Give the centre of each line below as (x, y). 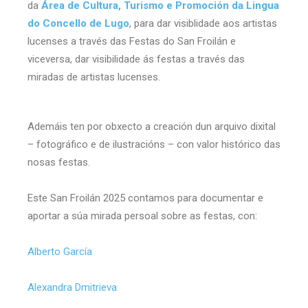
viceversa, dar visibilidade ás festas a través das (136, 59)
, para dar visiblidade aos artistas (203, 23)
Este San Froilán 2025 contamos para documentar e (145, 198)
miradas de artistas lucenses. (94, 77)
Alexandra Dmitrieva (72, 287)
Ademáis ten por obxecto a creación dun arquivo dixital (152, 126)
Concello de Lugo (86, 23)
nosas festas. (59, 162)
